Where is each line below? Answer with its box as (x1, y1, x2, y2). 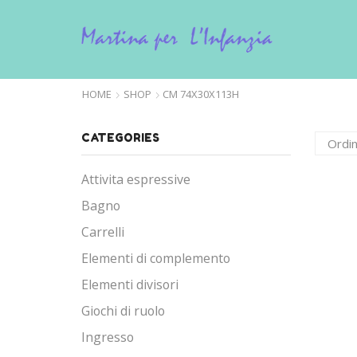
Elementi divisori (81, 276, 178, 294)
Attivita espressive (81, 171, 190, 189)
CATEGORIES (81, 130, 159, 144)
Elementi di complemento (81, 249, 230, 268)
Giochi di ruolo (81, 302, 165, 320)
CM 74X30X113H (163, 86, 239, 101)
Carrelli (81, 223, 124, 241)
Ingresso (81, 328, 134, 347)
